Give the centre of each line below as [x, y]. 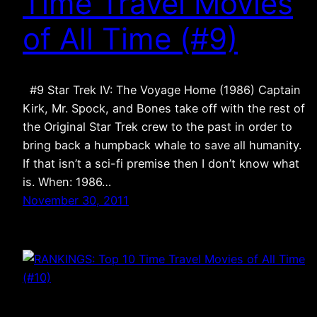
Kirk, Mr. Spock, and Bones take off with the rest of [164, 109]
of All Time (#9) [130, 38]
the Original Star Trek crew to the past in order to [157, 127]
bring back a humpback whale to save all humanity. [162, 145]
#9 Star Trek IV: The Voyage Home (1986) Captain [162, 90]
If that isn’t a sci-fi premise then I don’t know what [161, 164]
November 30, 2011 [76, 201]
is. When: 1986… [67, 182]
